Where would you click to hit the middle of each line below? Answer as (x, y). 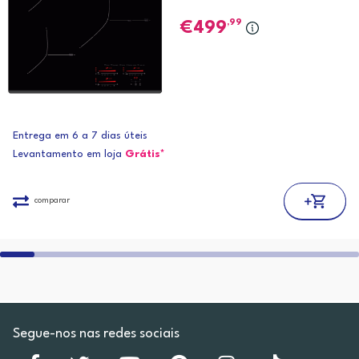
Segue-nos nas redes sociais (96, 334)
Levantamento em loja (69, 155)
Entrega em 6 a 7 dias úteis (80, 136)
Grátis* (145, 155)
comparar (52, 201)
